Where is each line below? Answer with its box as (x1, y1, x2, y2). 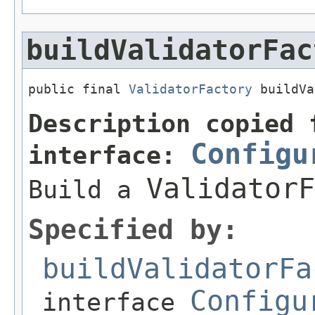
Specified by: (28, 214, 238, 245)
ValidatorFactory (129, 82, 252, 97)
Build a (28, 175, 146, 204)
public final (28, 82, 129, 97)
